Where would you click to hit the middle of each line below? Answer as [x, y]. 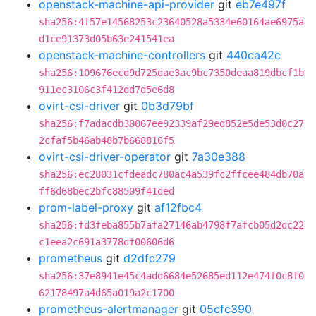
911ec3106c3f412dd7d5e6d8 [107, 90]
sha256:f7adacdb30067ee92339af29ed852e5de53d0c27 [171, 123]
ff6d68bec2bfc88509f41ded [107, 191]
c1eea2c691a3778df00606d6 [107, 242]
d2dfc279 [150, 258]
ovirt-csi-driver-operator [105, 157]
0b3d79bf [168, 106]
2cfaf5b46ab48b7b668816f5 [107, 140]
